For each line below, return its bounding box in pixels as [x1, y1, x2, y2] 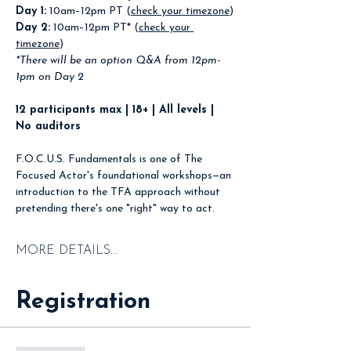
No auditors [16, 121, 81, 133]
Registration [16, 290, 150, 315]
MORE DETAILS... [16, 244, 118, 258]
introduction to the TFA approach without [16, 186, 223, 199]
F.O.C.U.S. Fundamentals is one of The [16, 154, 205, 166]
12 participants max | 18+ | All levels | [16, 104, 218, 117]
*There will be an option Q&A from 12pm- [16, 55, 220, 67]
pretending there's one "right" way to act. [16, 203, 215, 215]
